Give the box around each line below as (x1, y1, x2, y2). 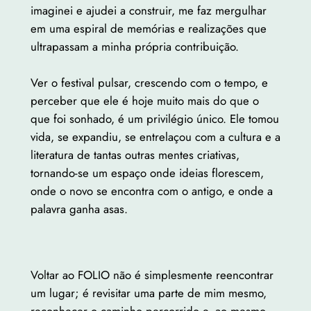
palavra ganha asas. (30, 201, 128, 218)
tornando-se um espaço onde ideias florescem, (30, 165, 264, 182)
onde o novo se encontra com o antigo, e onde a (30, 183, 273, 200)
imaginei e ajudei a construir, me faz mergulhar (30, 2, 267, 19)
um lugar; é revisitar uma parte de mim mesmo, (30, 284, 267, 301)
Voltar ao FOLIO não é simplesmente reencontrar (30, 266, 274, 283)
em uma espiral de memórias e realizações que (30, 20, 267, 37)
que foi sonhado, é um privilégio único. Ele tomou (30, 110, 279, 128)
